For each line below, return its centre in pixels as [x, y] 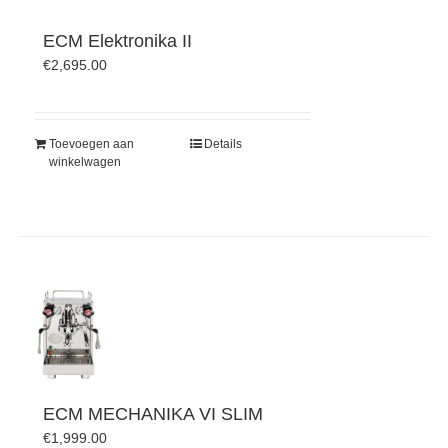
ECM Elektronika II [117, 41]
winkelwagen [85, 162]
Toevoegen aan [91, 144]
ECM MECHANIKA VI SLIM [152, 414]
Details [223, 144]
